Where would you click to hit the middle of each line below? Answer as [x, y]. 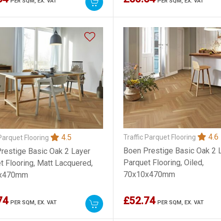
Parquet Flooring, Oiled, [163, 162]
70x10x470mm [149, 174]
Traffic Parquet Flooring [160, 137]
